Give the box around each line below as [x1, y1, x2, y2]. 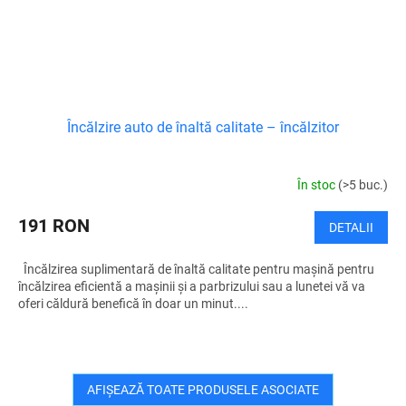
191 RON [18, 215, 90, 237]
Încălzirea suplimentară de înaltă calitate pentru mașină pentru [18, 262, 374, 277]
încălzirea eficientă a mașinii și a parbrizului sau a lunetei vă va [18, 279, 365, 295]
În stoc [297, 177, 338, 192]
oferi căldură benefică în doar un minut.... [18, 296, 248, 312]
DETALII [329, 220, 373, 236]
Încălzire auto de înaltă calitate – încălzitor [67, 119, 339, 137]
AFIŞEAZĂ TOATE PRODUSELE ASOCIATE [87, 382, 319, 398]
